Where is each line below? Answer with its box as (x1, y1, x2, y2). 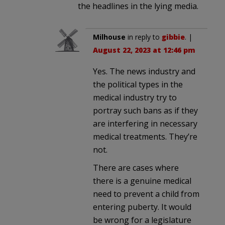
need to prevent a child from (93, 188, 199, 199)
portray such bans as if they (93, 104, 198, 116)
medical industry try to (93, 91, 177, 103)
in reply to (126, 32, 162, 42)
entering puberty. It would (93, 201, 191, 212)
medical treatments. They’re (93, 131, 197, 142)
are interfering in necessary (93, 118, 197, 129)
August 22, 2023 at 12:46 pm (93, 45, 195, 55)
